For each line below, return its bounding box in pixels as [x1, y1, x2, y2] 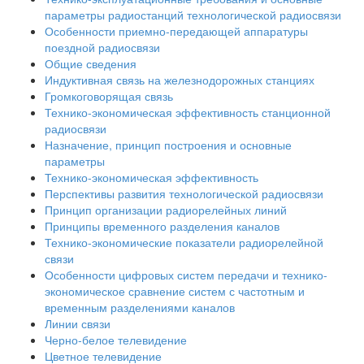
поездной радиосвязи [45, 39, 160, 56]
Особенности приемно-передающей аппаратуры [45, 23, 308, 40]
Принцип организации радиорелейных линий [45, 201, 287, 219]
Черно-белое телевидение [45, 331, 187, 349]
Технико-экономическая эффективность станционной [45, 104, 331, 121]
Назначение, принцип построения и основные [45, 136, 292, 154]
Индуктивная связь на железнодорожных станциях [45, 71, 314, 89]
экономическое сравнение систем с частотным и [45, 283, 305, 300]
